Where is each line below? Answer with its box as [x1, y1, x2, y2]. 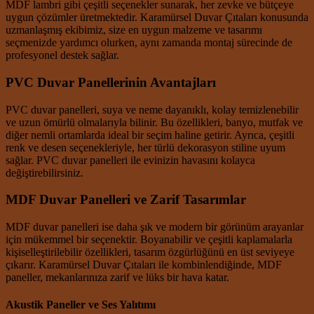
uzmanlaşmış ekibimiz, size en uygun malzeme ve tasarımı [6, 24, 262, 36]
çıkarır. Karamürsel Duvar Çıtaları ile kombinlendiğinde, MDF [6, 259, 282, 271]
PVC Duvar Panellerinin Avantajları [6, 75, 216, 90]
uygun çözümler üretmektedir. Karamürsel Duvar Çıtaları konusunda [6, 11, 308, 24]
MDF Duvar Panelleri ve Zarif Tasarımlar [6, 192, 246, 207]
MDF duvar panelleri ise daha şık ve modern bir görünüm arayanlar [6, 221, 303, 233]
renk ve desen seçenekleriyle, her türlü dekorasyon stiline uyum [6, 141, 285, 153]
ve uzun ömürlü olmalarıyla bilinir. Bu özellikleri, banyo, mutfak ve [6, 116, 303, 128]
